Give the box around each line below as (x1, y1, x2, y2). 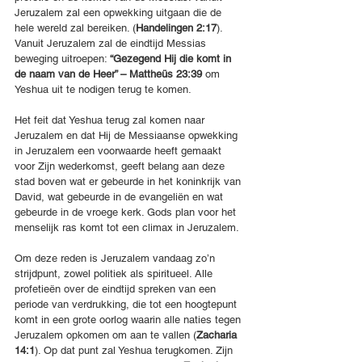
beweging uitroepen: (15, 53, 110, 65)
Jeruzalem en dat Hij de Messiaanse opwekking (15, 129, 241, 142)
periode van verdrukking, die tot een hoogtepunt (15, 298, 240, 311)
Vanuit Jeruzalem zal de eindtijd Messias (15, 37, 209, 50)
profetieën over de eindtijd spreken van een (15, 283, 219, 296)
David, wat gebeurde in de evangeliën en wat (15, 191, 226, 204)
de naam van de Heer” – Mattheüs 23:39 (15, 68, 205, 81)
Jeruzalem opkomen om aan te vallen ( (15, 329, 196, 342)
